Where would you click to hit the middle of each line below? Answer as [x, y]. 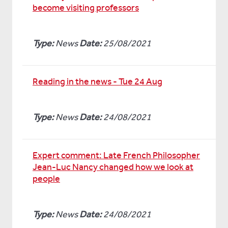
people [46, 179]
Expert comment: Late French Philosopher [116, 155]
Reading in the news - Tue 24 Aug [97, 81]
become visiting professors [86, 8]
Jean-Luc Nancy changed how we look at [113, 167]
